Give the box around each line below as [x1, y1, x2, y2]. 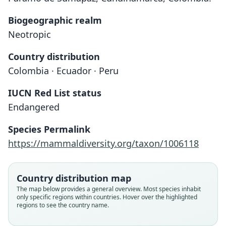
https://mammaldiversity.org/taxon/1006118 [8, 137, 199, 149]
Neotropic [8, 28, 51, 40]
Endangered [8, 101, 60, 113]
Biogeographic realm [8, 14, 102, 26]
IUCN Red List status [8, 87, 101, 99]
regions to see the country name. [17, 201, 109, 209]
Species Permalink [8, 123, 90, 135]
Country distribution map [17, 172, 131, 184]
